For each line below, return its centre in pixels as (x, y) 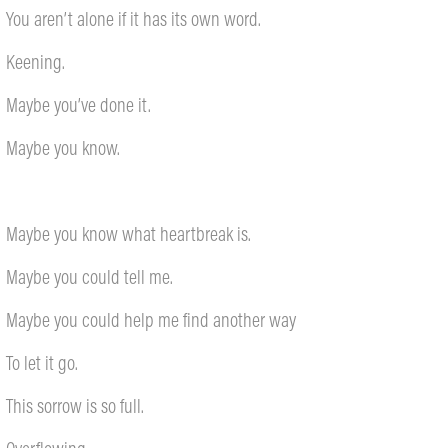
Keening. (36, 61)
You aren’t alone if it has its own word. (134, 18)
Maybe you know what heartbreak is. (129, 233)
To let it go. (42, 362)
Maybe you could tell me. (90, 276)
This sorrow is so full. (75, 405)
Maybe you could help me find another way (151, 319)
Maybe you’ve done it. (79, 104)
